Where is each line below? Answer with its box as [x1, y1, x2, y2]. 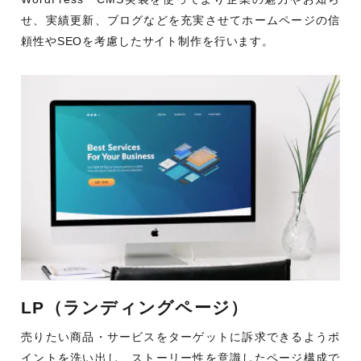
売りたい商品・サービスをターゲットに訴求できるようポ [21, 330, 340, 343]
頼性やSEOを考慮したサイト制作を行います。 [21, 35, 275, 48]
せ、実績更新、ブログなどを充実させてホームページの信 [21, 14, 340, 27]
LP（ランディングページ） [21, 297, 249, 317]
